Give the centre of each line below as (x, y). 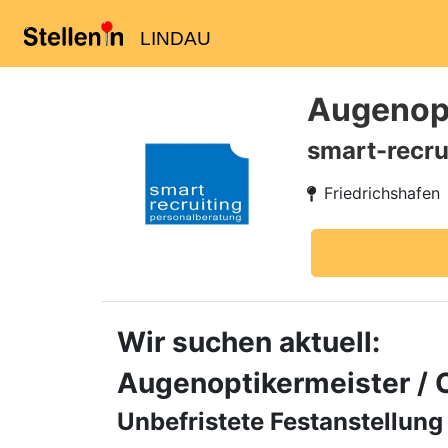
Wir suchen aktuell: (248, 342)
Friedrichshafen (382, 193)
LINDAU (175, 38)
